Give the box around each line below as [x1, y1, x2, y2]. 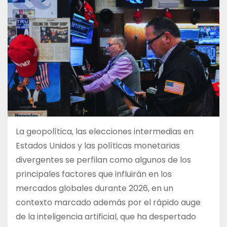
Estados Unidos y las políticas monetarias [16, 140, 180, 152]
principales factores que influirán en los [16, 168, 172, 180]
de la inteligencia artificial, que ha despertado [16, 211, 196, 223]
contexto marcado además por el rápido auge [16, 197, 201, 209]
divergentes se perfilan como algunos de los [16, 154, 191, 166]
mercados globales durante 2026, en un [16, 182, 173, 195]
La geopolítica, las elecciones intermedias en [16, 126, 194, 138]
